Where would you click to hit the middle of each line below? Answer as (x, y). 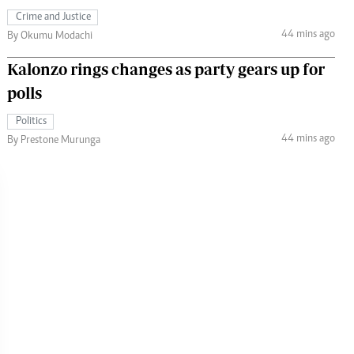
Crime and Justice (53, 17)
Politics (31, 121)
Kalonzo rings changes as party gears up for (166, 69)
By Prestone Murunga (54, 140)
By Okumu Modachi (50, 36)
